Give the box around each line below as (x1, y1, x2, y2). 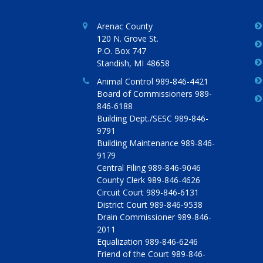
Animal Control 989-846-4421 (97, 76, 208, 87)
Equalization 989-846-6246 (97, 236, 198, 247)
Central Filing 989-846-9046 (97, 162, 201, 173)
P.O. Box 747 (97, 45, 146, 56)
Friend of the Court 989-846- (97, 248, 205, 259)
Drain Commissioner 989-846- (97, 211, 211, 222)
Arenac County (97, 21, 153, 32)
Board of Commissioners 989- (97, 88, 212, 99)
